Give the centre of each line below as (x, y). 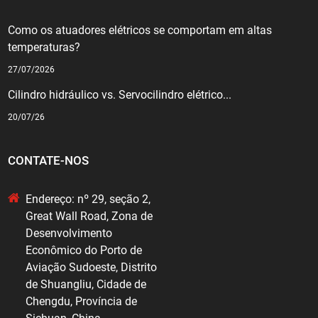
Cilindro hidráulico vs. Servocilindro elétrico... (120, 95)
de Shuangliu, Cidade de (86, 285)
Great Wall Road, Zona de (89, 216)
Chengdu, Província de (82, 302)
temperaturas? (44, 48)
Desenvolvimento (69, 234)
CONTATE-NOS (49, 161)
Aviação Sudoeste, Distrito (92, 268)
